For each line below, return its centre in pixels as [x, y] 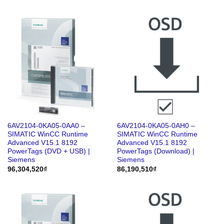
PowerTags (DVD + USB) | [48, 151]
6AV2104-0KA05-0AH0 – [156, 126]
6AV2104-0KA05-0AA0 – [46, 126]
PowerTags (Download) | [155, 151]
